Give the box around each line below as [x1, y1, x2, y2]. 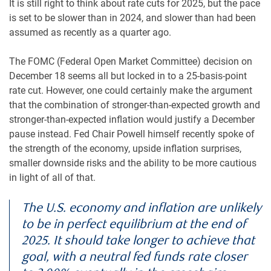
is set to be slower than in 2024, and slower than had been [9, 12, 256, 24]
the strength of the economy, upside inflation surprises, [9, 143, 241, 155]
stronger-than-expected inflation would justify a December [9, 114, 255, 126]
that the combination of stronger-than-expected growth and [9, 99, 260, 111]
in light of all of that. [9, 172, 96, 184]
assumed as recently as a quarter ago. [9, 27, 171, 39]
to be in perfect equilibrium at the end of [22, 217, 246, 232]
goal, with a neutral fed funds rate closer [22, 249, 248, 265]
